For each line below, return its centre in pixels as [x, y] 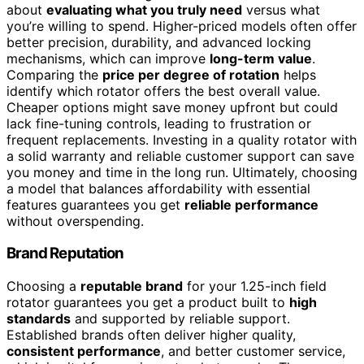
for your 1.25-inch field [255, 286]
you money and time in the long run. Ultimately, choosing [182, 172]
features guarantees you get [95, 204]
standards [39, 319]
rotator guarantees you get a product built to [148, 303]
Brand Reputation [65, 253]
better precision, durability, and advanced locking [159, 42]
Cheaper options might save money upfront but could [172, 107]
